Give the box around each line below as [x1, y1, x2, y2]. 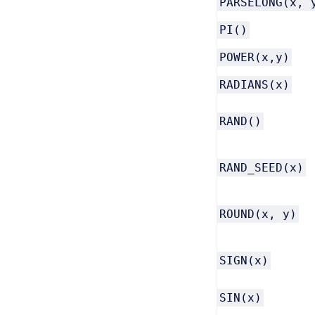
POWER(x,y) [219, 51, 290, 64]
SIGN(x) [219, 254, 269, 267]
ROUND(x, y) [219, 207, 297, 221]
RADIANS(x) [219, 78, 290, 91]
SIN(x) [219, 291, 262, 304]
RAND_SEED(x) [219, 161, 304, 174]
